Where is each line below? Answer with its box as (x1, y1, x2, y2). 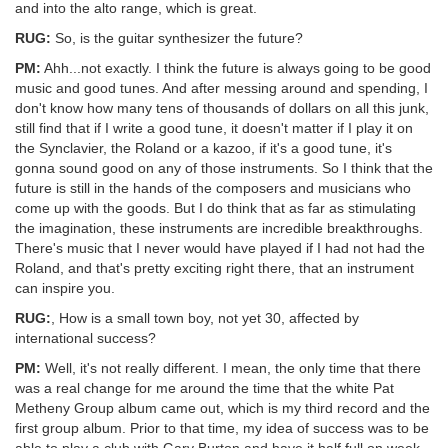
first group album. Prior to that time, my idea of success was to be (15, 419, 429, 436)
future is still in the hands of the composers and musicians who (15, 179, 411, 196)
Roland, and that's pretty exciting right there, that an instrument (15, 259, 414, 276)
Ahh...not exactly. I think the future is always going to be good (41, 59, 431, 76)
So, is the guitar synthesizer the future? (51, 29, 303, 46)
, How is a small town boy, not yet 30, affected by (51, 309, 359, 326)
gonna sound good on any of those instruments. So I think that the (15, 159, 433, 176)
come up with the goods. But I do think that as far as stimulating (15, 199, 416, 216)
